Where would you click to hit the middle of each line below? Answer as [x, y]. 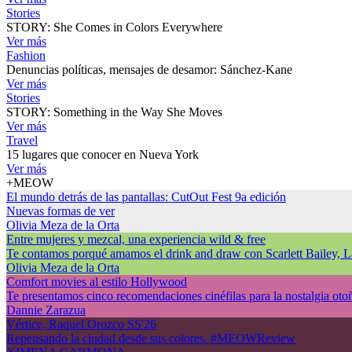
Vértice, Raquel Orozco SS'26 [81, 324]
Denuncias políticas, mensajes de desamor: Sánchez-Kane [149, 69]
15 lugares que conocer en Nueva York [103, 154]
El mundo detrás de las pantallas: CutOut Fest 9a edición [146, 196]
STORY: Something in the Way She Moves [114, 112]
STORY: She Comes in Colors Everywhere [114, 27]
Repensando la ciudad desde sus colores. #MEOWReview [151, 338]
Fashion [26, 55]
